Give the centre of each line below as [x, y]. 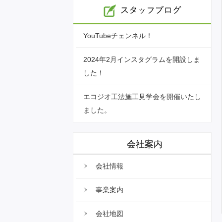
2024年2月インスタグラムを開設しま [142, 59]
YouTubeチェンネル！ [118, 35]
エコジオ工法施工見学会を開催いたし [142, 96]
